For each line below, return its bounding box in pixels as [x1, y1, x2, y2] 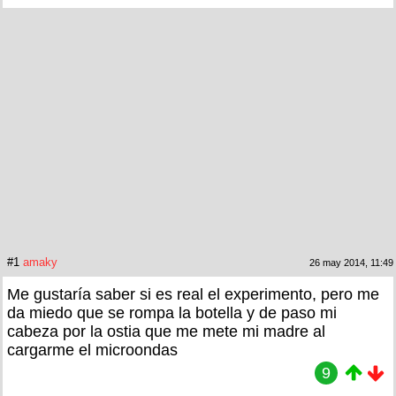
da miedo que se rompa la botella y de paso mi [7, 303, 337, 322]
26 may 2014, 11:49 [309, 256, 393, 268]
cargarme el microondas [7, 340, 178, 359]
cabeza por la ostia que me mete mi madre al [7, 322, 325, 340]
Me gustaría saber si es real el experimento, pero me [7, 285, 379, 303]
